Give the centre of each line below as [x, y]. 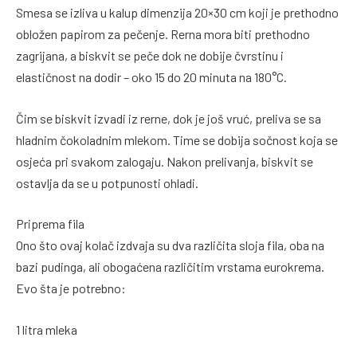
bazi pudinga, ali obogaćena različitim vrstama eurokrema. [170, 267]
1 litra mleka [47, 329]
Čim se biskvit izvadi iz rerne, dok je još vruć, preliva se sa [169, 118]
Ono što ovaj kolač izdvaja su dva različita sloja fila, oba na [170, 245]
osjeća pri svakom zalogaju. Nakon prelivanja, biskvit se [165, 161]
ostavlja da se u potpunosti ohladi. [107, 182]
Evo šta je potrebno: [71, 288]
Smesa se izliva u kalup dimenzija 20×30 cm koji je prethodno [177, 13]
